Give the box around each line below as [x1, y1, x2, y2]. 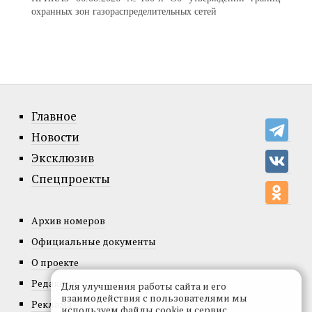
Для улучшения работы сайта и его [61, 279, 226, 292]
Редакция [31, 276, 77, 290]
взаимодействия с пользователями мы [61, 291, 247, 304]
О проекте [31, 255, 79, 269]
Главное [31, 107, 77, 124]
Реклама [31, 297, 72, 311]
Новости [31, 128, 79, 145]
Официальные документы [31, 234, 156, 248]
